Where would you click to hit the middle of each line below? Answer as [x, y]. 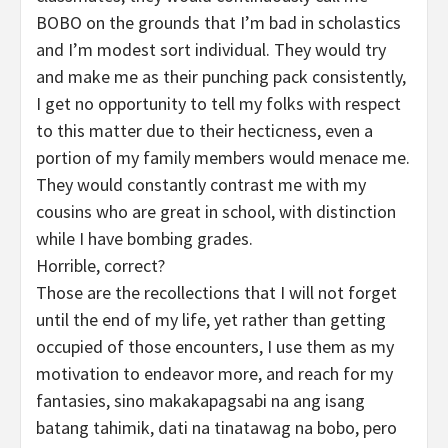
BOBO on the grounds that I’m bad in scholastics [218, 23]
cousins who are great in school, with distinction [216, 212]
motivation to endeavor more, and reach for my [214, 374]
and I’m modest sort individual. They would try [211, 50]
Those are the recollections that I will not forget [216, 293]
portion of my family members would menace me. [223, 158]
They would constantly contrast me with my [201, 185]
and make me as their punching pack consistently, [221, 77]
